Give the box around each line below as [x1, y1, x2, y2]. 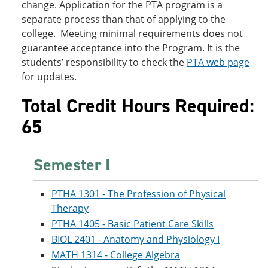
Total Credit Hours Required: [22, 93, 254, 118]
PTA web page [187, 56, 249, 69]
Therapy [51, 202, 89, 215]
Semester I [33, 154, 110, 176]
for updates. [22, 70, 77, 83]
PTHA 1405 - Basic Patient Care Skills [51, 217, 214, 230]
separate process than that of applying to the [22, 13, 226, 26]
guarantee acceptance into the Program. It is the [22, 41, 240, 54]
